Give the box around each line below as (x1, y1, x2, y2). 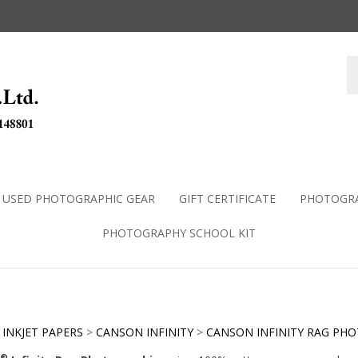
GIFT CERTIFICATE (179, 191, 276, 206)
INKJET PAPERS (2, 324, 83, 340)
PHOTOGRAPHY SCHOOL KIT (102, 225, 256, 241)
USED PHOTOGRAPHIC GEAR (2, 191, 155, 206)
